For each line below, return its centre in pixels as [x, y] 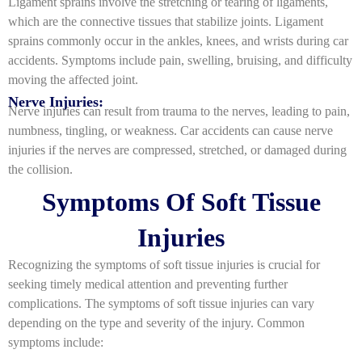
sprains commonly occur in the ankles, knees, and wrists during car [178, 41]
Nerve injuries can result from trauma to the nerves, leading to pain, [179, 112]
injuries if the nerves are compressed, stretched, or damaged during [177, 150]
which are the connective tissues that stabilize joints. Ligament [166, 22]
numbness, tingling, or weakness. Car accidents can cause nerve [170, 131]
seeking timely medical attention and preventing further [148, 284]
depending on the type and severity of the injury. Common [156, 322]
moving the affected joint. [73, 80]
